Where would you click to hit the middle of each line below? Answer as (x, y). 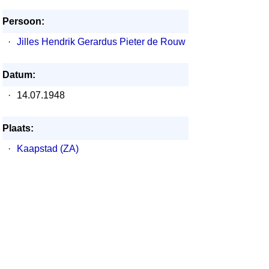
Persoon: (23, 21)
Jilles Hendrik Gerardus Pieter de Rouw (101, 42)
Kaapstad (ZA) (48, 149)
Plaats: (18, 128)
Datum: (19, 75)
